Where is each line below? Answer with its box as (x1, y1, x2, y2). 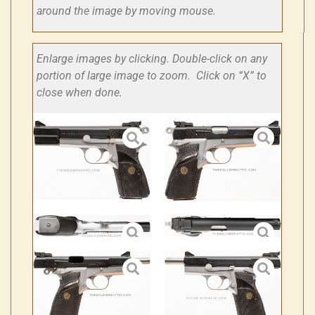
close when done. (37, 86, 122, 99)
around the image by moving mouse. (37, 4, 219, 18)
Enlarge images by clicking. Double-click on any (37, 52, 267, 65)
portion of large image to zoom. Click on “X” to (37, 69, 266, 82)
